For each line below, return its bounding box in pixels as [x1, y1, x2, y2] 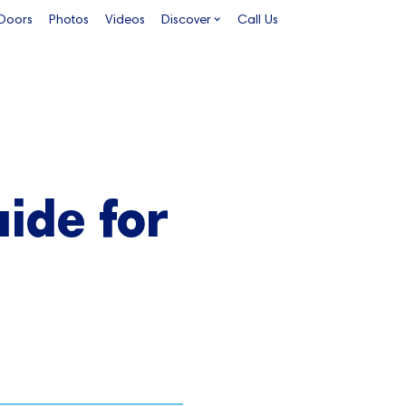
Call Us [237, 11, 278, 28]
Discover [160, 11, 211, 28]
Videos [104, 11, 145, 28]
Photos [48, 11, 89, 28]
